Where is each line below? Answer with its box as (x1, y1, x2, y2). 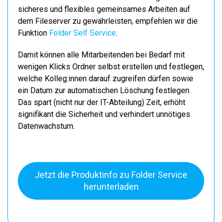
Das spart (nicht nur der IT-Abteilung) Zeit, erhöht (18, 98, 185, 107)
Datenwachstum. (18, 121, 75, 131)
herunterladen (83, 181, 139, 192)
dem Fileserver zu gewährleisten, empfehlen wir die (18, 16, 198, 26)
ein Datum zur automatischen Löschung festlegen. (18, 86, 191, 95)
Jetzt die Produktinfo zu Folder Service (35, 169, 187, 180)
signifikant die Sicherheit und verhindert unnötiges (18, 110, 190, 119)
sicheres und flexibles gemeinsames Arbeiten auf (18, 4, 190, 14)
